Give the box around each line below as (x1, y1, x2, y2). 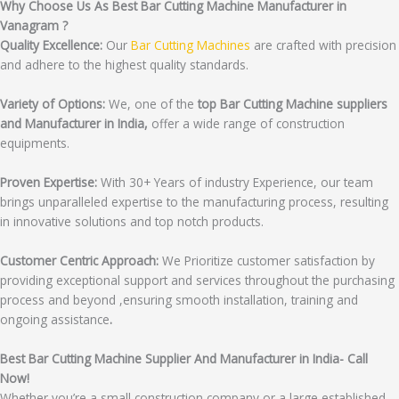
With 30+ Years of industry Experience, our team (101, 174, 373, 191)
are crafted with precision (250, 37, 396, 54)
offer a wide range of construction (148, 115, 345, 133)
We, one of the (109, 95, 198, 113)
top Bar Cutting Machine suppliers (198, 95, 387, 113)
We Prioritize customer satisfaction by (162, 252, 375, 270)
